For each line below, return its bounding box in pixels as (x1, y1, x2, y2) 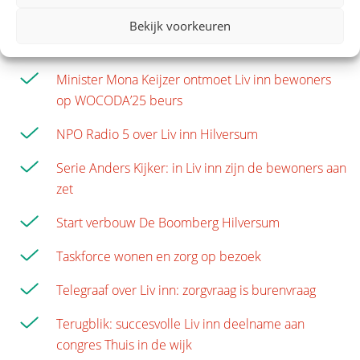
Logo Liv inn (56, 37, 123, 55)
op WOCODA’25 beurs (56, 92, 182, 110)
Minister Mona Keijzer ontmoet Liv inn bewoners (56, 71, 331, 89)
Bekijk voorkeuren (129, 18, 231, 34)
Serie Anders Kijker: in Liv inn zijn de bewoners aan (56, 159, 346, 178)
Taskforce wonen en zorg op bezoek (56, 247, 261, 266)
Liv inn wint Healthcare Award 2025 (56, 3, 258, 22)
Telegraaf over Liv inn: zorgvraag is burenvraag (56, 281, 316, 300)
